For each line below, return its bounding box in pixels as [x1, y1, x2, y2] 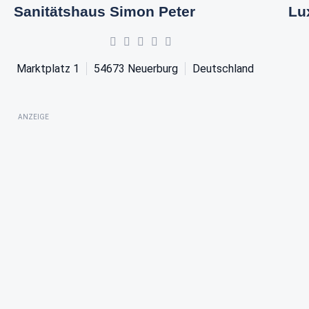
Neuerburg [128, 61, 179, 75]
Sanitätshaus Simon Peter [14, 3, 195, 19]
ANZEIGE [18, 112, 49, 121]
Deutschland [192, 61, 255, 75]
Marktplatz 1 [17, 61, 80, 75]
